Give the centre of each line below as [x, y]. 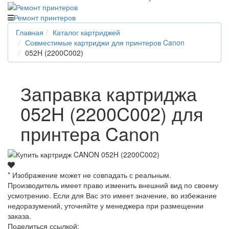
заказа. [19, 216]
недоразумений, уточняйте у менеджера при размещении [106, 206]
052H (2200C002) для [112, 113]
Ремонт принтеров [45, 17]
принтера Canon [90, 133]
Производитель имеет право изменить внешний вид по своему [113, 185]
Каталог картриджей [86, 32]
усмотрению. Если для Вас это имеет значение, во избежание [112, 196]
